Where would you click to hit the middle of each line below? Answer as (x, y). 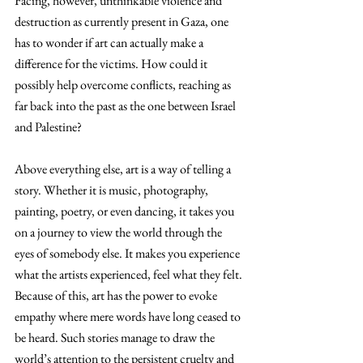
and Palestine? (48, 127)
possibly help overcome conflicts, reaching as (124, 85)
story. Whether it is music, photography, (113, 190)
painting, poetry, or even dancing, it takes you (126, 211)
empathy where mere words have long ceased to (129, 316)
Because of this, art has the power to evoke (117, 295)
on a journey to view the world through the (120, 232)
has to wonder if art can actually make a (110, 43)
